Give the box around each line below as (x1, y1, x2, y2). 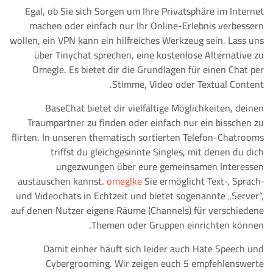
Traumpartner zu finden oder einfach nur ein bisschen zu (27, 113, 264, 132)
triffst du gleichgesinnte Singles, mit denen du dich (51, 143, 264, 161)
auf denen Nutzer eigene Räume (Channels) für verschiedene (11, 201, 264, 219)
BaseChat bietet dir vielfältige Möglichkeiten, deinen (45, 99, 264, 117)
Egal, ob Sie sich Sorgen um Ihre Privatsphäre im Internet (25, 2, 264, 20)
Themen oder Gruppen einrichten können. (91, 216, 264, 234)
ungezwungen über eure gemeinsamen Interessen (56, 157, 264, 175)
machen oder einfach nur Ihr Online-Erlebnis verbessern (29, 16, 264, 35)
